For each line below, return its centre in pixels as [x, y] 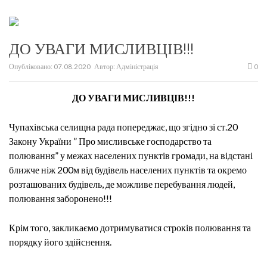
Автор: [105, 66]
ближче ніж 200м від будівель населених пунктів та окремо [128, 170]
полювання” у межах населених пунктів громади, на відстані [131, 155]
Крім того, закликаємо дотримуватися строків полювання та [130, 227]
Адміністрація [137, 66]
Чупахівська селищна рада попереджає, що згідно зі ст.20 [123, 127]
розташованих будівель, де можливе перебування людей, [122, 184]
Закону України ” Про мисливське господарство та [110, 141]
